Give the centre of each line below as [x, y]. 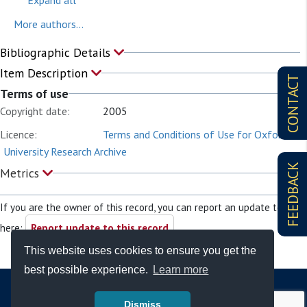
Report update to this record [100, 228]
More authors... [49, 24]
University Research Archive [65, 151]
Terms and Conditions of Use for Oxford [195, 134]
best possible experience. [88, 270]
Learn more [181, 270]
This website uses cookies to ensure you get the [140, 250]
